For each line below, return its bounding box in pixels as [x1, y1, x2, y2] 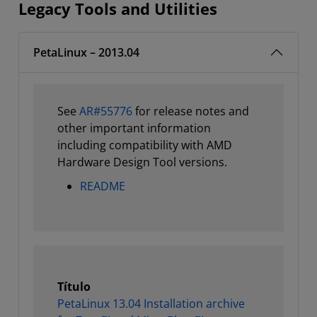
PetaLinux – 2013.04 [33, 45, 139, 60]
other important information [57, 120, 211, 136]
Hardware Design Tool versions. [57, 154, 227, 170]
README [80, 178, 125, 194]
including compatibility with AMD [57, 137, 232, 153]
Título [57, 279, 91, 294]
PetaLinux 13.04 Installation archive [57, 296, 245, 311]
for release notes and [132, 103, 249, 119]
